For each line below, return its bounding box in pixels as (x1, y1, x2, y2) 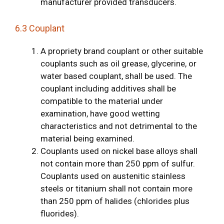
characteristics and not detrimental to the (40, 120, 197, 131)
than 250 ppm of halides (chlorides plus (40, 195, 189, 206)
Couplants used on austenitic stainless (40, 170, 185, 181)
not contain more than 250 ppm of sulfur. (40, 158, 195, 168)
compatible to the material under (40, 95, 163, 106)
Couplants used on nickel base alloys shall (40, 145, 197, 156)
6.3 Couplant (15, 22, 64, 33)
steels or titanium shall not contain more (40, 183, 192, 193)
